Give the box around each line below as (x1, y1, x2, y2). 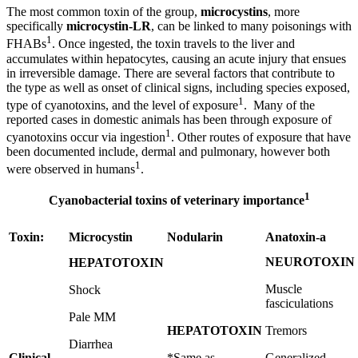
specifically (6, 19, 66, 34)
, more (268, 5, 300, 19)
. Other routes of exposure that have (171, 130, 351, 145)
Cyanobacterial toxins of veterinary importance (48, 193, 304, 208)
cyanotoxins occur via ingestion (6, 130, 165, 145)
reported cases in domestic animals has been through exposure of (6, 113, 332, 127)
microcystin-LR (66, 19, 151, 34)
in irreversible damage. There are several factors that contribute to (6, 66, 335, 80)
